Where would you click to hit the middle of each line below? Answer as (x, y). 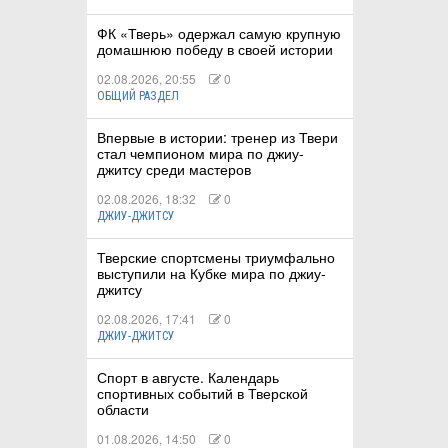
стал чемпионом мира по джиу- (200, 153)
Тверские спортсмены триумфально (216, 257)
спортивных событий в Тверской (202, 393)
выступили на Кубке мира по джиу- (211, 273)
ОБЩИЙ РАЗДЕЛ (138, 96)
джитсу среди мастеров (174, 169)
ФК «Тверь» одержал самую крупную (219, 33)
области (123, 409)
